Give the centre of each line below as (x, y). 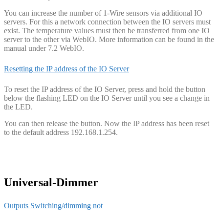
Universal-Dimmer (51, 183)
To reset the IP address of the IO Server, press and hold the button (105, 89)
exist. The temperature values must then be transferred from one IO (107, 30)
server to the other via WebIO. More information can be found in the (109, 39)
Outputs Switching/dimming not (53, 205)
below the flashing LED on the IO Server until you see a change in (107, 98)
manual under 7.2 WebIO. (44, 48)
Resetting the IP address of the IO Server (66, 69)
